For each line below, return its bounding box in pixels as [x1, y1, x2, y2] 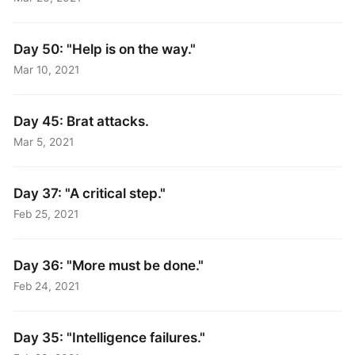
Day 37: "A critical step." [13, 185, 166, 202]
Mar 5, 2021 [13, 135, 74, 148]
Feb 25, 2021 [13, 207, 79, 220]
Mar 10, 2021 [13, 63, 80, 76]
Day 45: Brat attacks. [13, 113, 150, 130]
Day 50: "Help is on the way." [13, 40, 197, 58]
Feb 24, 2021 [13, 279, 80, 292]
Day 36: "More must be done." [13, 257, 204, 274]
